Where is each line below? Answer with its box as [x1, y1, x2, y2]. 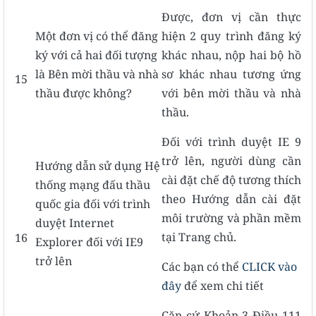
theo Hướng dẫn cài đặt [162, 190, 301, 207]
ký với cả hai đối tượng [35, 47, 157, 63]
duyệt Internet [35, 214, 114, 231]
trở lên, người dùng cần [162, 152, 301, 169]
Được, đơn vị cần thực [162, 8, 301, 25]
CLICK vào [242, 258, 297, 274]
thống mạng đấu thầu [35, 176, 150, 193]
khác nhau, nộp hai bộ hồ [162, 47, 301, 63]
